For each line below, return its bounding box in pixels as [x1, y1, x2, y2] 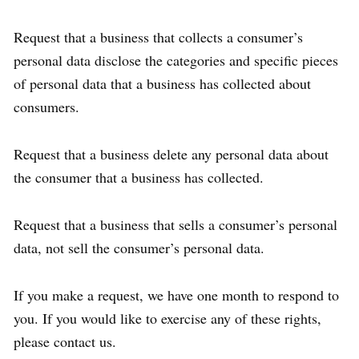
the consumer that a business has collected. [14, 167, 264, 187]
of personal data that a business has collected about [14, 74, 311, 93]
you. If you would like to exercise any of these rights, [14, 309, 321, 328]
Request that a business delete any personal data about [14, 144, 329, 163]
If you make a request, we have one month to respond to [14, 285, 339, 305]
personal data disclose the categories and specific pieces [14, 50, 338, 70]
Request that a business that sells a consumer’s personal [14, 215, 337, 234]
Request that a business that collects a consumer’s [14, 27, 303, 46]
